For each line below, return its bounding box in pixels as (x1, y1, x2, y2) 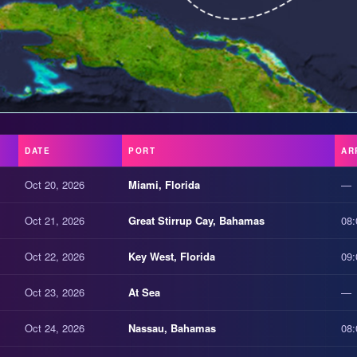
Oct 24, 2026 (25, 320, 84, 336)
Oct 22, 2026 (25, 249, 84, 265)
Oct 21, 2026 (25, 213, 84, 229)
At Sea (128, 284, 160, 300)
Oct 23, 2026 (25, 284, 84, 300)
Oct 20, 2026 (25, 177, 84, 193)
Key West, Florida (128, 249, 215, 265)
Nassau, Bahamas (128, 320, 216, 336)
